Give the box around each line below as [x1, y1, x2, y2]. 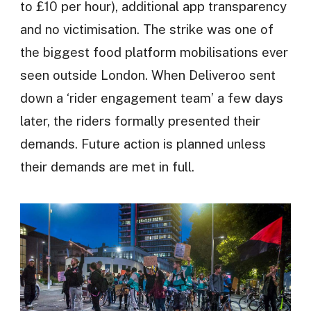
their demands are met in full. [19, 159, 194, 175]
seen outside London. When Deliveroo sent [19, 67, 276, 83]
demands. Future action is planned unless [19, 136, 266, 152]
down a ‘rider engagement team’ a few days [19, 90, 283, 106]
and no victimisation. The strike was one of [19, 22, 274, 37]
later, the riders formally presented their [19, 113, 260, 129]
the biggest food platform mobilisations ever [19, 44, 288, 60]
